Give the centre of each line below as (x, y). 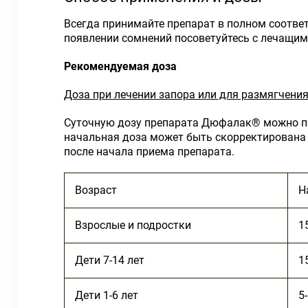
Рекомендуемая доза (120, 66)
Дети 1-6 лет (107, 295)
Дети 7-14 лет (110, 260)
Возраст (96, 190)
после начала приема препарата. (149, 152)
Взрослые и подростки (133, 225)
